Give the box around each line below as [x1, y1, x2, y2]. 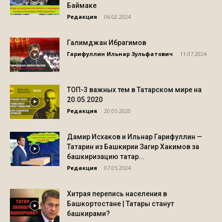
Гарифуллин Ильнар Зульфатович [67, 50, 173, 57]
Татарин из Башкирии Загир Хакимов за [67, 143, 199, 151]
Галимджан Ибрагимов [67, 39, 146, 47]
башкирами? [67, 210, 110, 218]
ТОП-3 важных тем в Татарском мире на [67, 86, 202, 94]
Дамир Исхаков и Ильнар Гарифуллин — [67, 133, 202, 141]
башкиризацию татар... [67, 153, 145, 161]
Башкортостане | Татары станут [67, 200, 174, 208]
